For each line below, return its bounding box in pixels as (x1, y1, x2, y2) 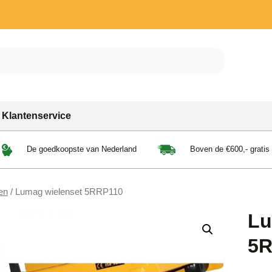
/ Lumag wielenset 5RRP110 (8, 186, 123, 197)
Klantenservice (2, 110, 71, 121)
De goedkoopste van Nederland (24, 144, 137, 154)
